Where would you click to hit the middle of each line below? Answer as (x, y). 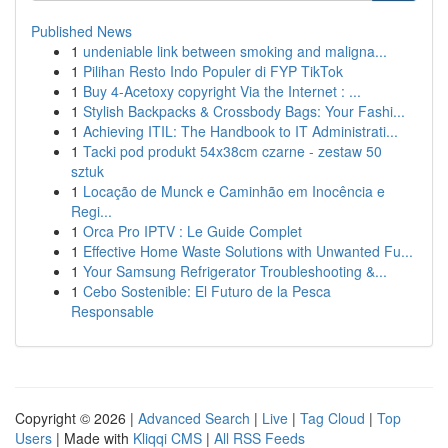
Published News (81, 31)
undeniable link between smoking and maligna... (235, 51)
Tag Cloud (332, 418)
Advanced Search (194, 418)
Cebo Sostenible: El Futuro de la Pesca (207, 291)
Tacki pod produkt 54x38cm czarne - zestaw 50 (232, 151)
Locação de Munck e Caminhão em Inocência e (234, 191)
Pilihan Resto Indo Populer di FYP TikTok (213, 71)
